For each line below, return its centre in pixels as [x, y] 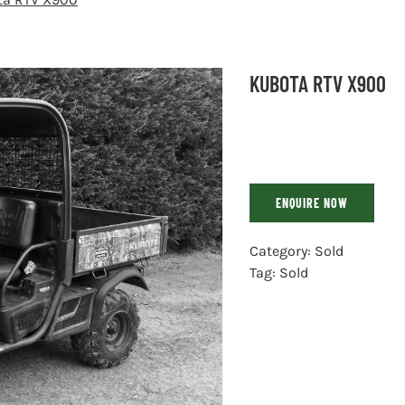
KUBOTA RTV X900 [318, 84]
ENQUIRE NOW [312, 203]
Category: [283, 251]
